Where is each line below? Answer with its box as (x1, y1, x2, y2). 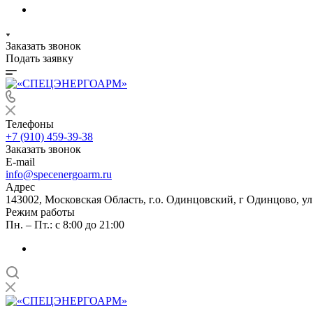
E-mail (6, 156, 35, 168)
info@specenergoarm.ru (6, 168, 112, 180)
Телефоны (6, 118, 54, 130)
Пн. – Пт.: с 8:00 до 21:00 (6, 219, 124, 231)
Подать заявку (6, 52, 73, 64)
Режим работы (6, 206, 75, 218)
